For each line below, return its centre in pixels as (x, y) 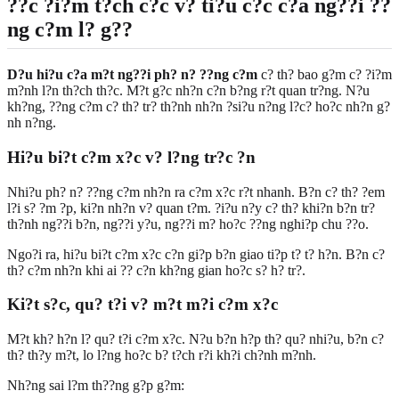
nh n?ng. (32, 123)
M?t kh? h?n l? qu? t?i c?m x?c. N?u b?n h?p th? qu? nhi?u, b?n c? (195, 339)
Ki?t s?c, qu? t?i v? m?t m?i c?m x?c (142, 305)
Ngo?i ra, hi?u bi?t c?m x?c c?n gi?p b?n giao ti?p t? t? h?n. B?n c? (196, 254)
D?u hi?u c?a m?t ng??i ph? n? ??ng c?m (132, 75)
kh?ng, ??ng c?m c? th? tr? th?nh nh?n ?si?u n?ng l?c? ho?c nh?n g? (199, 107)
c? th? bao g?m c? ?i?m (325, 75)
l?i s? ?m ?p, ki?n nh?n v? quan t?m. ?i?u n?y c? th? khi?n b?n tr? (191, 208)
